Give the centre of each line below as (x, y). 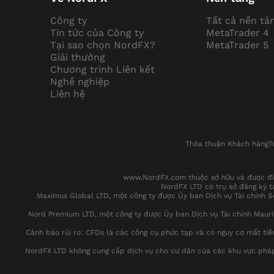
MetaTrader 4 (238, 33)
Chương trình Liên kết (102, 70)
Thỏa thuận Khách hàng (227, 144)
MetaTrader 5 (238, 45)
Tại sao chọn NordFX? (102, 45)
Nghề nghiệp (80, 82)
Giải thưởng (77, 57)
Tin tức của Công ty (97, 33)
